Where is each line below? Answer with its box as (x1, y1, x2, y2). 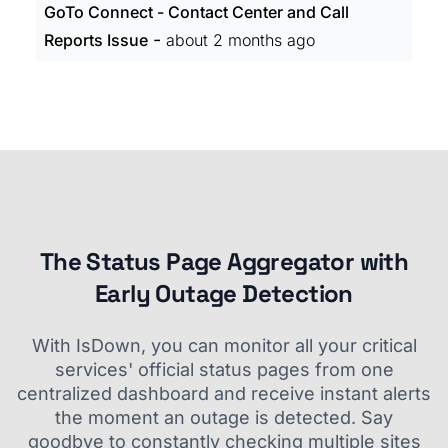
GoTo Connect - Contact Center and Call (44, 2, 349, 22)
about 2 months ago (166, 30, 315, 50)
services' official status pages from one (54, 359, 394, 380)
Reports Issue (44, 30, 148, 50)
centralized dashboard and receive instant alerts (17, 383, 431, 404)
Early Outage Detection (95, 278, 353, 309)
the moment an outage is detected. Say (55, 407, 393, 428)
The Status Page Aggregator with (39, 246, 409, 277)
